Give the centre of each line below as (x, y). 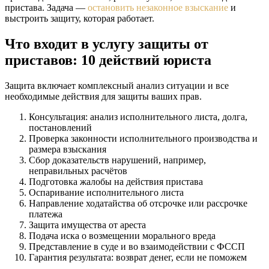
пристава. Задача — (46, 7)
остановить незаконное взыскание (158, 7)
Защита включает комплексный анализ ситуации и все (117, 85)
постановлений (60, 127)
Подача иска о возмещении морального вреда (122, 235)
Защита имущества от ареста (87, 225)
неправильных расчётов (78, 171)
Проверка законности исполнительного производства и (143, 138)
